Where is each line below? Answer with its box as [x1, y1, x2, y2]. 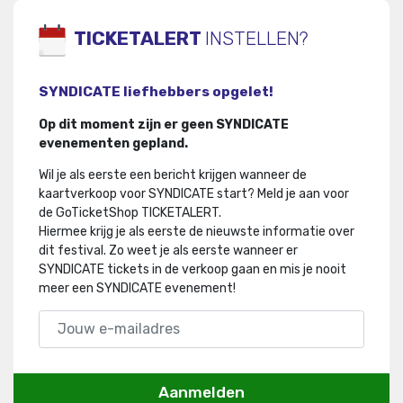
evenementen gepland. [39, 135, 188, 151]
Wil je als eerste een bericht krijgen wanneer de [39, 166, 307, 183]
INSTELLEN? [205, 27, 309, 50]
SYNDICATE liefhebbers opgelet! [39, 83, 273, 100]
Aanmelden [158, 382, 245, 401]
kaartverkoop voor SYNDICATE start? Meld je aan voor [39, 185, 349, 201]
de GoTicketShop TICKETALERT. [39, 204, 221, 220]
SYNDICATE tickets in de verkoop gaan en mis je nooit [39, 261, 346, 277]
